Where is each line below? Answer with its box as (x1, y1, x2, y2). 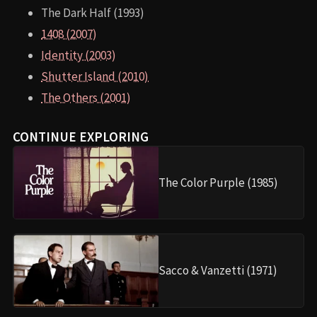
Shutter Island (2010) (41, 68, 149, 84)
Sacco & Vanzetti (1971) (158, 263, 277, 279)
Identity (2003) (41, 47, 116, 63)
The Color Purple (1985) (158, 174, 278, 190)
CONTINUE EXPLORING (13, 127, 149, 145)
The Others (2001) (41, 89, 131, 105)
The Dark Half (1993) (41, 4, 144, 21)
